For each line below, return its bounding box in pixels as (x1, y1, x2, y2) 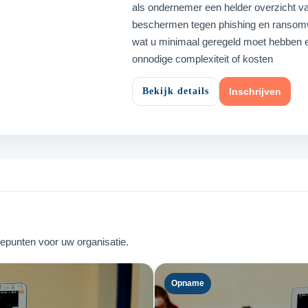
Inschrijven (229, 85, 281, 97)
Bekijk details (142, 85, 209, 96)
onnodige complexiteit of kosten (132, 52, 273, 65)
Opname (171, 278, 204, 288)
